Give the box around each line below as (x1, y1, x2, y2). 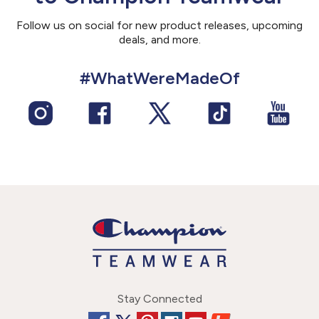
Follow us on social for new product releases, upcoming (16, 18, 303, 32)
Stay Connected (117, 291, 202, 305)
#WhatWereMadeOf (79, 67, 240, 88)
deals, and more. (118, 32, 201, 46)
